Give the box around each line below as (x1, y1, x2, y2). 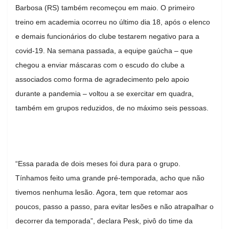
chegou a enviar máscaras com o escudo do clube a (15, 60, 185, 69)
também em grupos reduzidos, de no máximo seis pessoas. (15, 103, 209, 112)
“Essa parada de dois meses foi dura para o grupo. (15, 159, 180, 168)
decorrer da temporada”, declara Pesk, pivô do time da (15, 216, 193, 225)
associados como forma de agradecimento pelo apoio (15, 75, 189, 83)
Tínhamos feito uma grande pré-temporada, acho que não (15, 173, 204, 182)
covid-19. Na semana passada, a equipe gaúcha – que (15, 46, 193, 55)
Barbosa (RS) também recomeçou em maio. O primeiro (15, 3, 195, 12)
